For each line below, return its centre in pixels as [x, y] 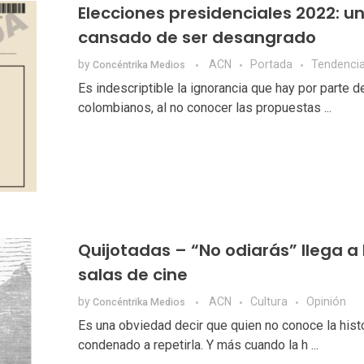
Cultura [269, 302]
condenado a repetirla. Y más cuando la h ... [198, 345]
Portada [271, 65]
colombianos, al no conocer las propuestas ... [204, 108]
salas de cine [132, 275]
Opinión [326, 302]
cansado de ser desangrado [197, 38]
